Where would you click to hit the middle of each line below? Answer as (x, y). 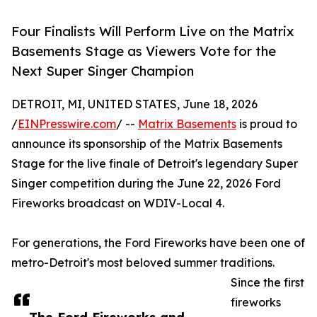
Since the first (267, 283)
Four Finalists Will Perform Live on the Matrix (152, 31)
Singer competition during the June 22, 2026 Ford (146, 184)
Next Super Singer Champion (103, 71)
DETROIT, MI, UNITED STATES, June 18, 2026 (134, 104)
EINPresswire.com (67, 124)
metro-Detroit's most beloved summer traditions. (143, 263)
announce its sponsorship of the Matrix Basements (147, 144)
